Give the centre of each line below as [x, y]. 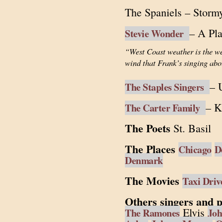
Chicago [195, 149]
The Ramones [152, 213]
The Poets [148, 128]
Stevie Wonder [157, 33]
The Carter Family [165, 108]
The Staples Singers [167, 87]
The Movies [152, 181]
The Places [150, 149]
